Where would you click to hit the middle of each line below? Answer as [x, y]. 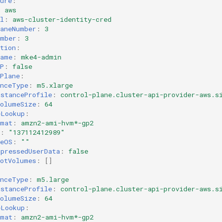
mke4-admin [41, 57]
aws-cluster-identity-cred [62, 19]
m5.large [53, 179]
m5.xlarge [55, 85]
